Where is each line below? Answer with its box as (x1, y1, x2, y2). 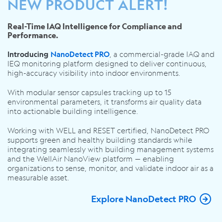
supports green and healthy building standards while (7, 134, 192, 145)
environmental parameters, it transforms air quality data (7, 96, 202, 107)
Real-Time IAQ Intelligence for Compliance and (7, 20, 182, 31)
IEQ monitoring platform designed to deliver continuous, (7, 58, 207, 68)
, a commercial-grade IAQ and (110, 49, 215, 59)
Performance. (7, 29, 58, 40)
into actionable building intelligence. (7, 106, 138, 116)
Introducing (7, 49, 49, 59)
